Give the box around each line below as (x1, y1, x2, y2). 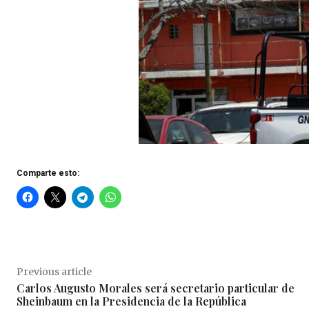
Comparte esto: (17, 168, 79, 178)
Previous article (17, 265, 92, 278)
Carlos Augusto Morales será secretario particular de (17, 280, 295, 295)
